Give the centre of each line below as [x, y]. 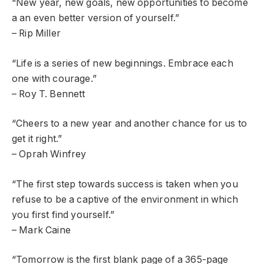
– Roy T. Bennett [49, 94]
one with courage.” [54, 78]
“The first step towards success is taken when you [125, 184]
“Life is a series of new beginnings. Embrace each [123, 63]
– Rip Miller [36, 34]
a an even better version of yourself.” [96, 18]
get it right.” [37, 139]
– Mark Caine [41, 230]
